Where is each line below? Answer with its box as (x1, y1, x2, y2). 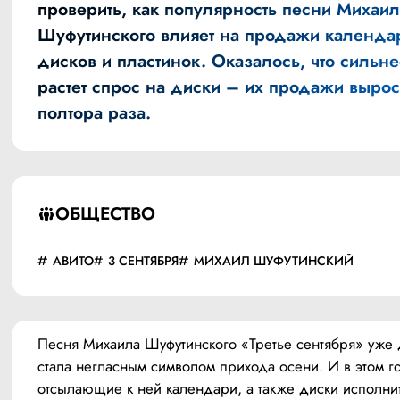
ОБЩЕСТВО (54, 201, 155, 227)
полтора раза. (37, 100, 156, 126)
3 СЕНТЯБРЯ (108, 252, 179, 271)
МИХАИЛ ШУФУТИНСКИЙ (193, 252, 354, 271)
